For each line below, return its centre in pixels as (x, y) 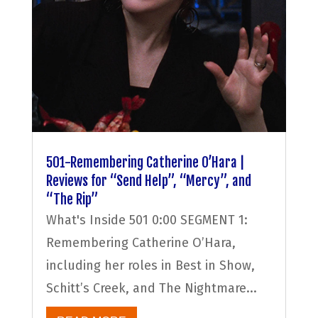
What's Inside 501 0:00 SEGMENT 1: (147, 220)
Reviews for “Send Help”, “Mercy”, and (148, 181)
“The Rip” (72, 200)
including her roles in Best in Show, (150, 266)
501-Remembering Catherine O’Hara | (145, 163)
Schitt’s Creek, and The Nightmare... (151, 289)
